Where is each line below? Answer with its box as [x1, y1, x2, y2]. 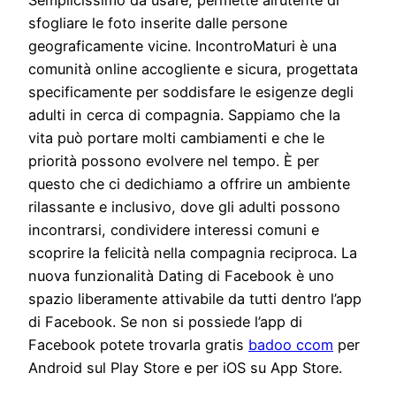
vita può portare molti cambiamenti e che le [28, 129, 324, 148]
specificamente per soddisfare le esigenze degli [28, 83, 354, 102]
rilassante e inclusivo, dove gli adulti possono [28, 198, 340, 217]
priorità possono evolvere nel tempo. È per [28, 152, 319, 171]
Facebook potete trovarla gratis [28, 336, 248, 354]
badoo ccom [248, 336, 333, 354]
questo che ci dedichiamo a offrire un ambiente [28, 175, 350, 194]
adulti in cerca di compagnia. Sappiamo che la [28, 106, 340, 125]
